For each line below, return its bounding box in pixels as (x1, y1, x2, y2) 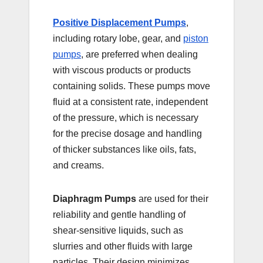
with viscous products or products (53, 65, 191, 75)
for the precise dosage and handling (53, 128, 202, 139)
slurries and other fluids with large (53, 241, 193, 251)
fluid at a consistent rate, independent (53, 96, 208, 107)
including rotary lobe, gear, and (53, 33, 183, 43)
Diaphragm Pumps (53, 193, 136, 204)
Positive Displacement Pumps (53, 17, 186, 28)
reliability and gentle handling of (53, 209, 186, 220)
